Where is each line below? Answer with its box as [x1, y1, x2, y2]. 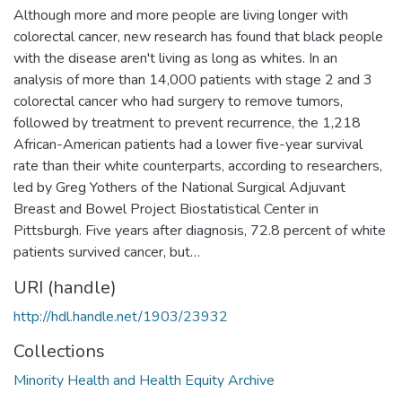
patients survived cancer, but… [13, 241, 200, 262]
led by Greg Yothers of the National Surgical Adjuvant [13, 177, 345, 197]
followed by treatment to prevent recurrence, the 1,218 [13, 112, 361, 133]
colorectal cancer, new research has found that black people [13, 26, 383, 47]
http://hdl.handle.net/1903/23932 [13, 306, 228, 327]
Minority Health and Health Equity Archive [13, 370, 275, 390]
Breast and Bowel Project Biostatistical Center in [13, 198, 319, 219]
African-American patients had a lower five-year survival [13, 134, 363, 154]
